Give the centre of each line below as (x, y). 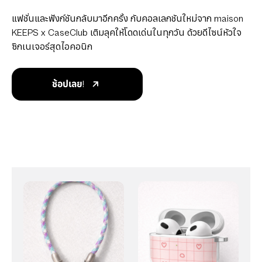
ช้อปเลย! (68, 85)
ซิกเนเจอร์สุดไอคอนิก (52, 47)
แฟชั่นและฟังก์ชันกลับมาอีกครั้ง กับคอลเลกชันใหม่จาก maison (127, 19)
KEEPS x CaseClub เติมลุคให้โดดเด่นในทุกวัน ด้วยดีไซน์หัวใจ (127, 33)
